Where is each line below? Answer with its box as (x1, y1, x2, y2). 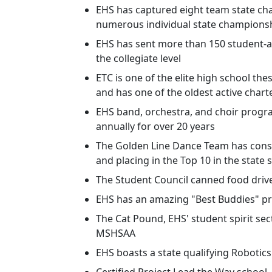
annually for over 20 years (96, 120, 215, 133)
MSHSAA (96, 226, 135, 240)
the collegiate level (96, 52, 181, 65)
